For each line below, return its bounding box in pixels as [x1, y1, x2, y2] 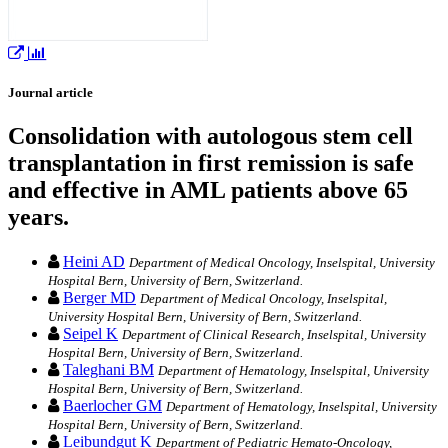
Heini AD [63, 252, 125, 270]
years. [8, 204, 69, 231]
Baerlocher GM [63, 396, 162, 414]
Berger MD [63, 288, 136, 306]
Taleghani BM [63, 360, 154, 378]
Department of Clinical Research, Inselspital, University [122, 326, 426, 342]
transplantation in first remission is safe [8, 150, 414, 177]
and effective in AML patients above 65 [8, 177, 408, 204]
